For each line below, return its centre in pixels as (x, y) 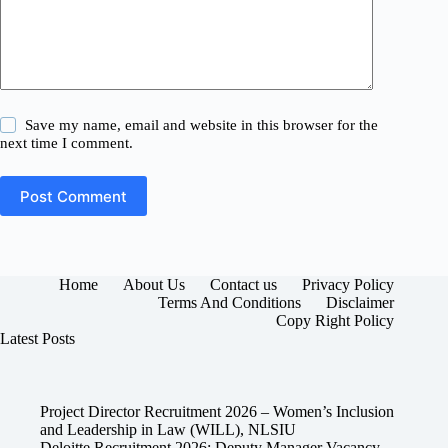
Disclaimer (360, 303)
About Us (154, 285)
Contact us (244, 285)
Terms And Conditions (230, 303)
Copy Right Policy (335, 321)
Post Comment (73, 196)
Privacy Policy (348, 285)
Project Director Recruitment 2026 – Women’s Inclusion (217, 411)
